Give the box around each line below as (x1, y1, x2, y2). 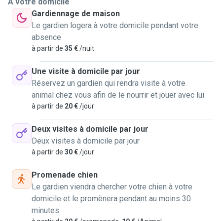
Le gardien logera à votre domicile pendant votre (32, 21, 198, 30)
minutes (32, 206, 59, 215)
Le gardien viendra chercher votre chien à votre (32, 182, 192, 191)
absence (32, 33, 61, 42)
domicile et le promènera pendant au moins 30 (32, 194, 191, 203)
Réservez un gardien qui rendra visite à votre (32, 78, 185, 88)
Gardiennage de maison (32, 9, 120, 18)
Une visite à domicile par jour (32, 67, 140, 76)
